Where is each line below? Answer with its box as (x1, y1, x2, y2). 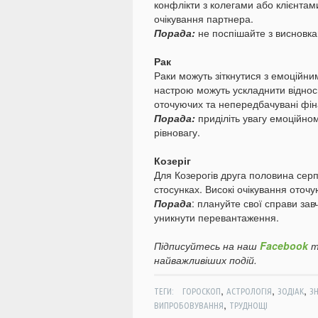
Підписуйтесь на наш (154, 238, 260, 253)
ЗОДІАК (277, 286, 304, 297)
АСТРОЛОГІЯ (226, 286, 272, 297)
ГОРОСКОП (182, 286, 221, 297)
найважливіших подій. (154, 253, 257, 268)
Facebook (260, 238, 308, 253)
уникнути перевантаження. (154, 210, 279, 225)
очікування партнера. (154, 11, 253, 26)
